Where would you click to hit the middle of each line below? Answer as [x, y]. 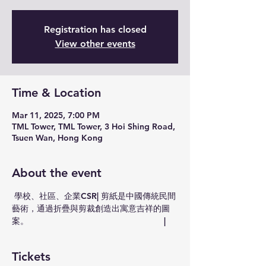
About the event [57, 173]
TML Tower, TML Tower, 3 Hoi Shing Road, [94, 126]
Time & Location [56, 93]
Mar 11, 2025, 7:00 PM [56, 115]
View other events [95, 44]
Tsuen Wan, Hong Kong [57, 138]
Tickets [31, 256]
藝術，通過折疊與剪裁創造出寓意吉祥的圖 [91, 208]
